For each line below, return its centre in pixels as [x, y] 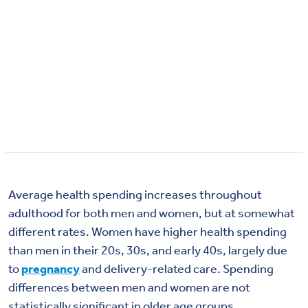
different [32, 231]
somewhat [266, 212]
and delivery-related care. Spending [178, 268]
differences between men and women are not [129, 286]
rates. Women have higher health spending [171, 231]
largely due [258, 249]
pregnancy [51, 268]
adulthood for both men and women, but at [123, 212]
